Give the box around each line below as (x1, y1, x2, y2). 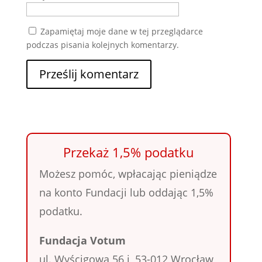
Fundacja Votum (39, 233, 126, 248)
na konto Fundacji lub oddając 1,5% (39, 185, 213, 200)
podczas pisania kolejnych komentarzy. (26, 39, 179, 51)
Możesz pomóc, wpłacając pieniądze (39, 167, 217, 181)
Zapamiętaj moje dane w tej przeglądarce (40, 26, 203, 37)
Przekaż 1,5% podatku (63, 143, 194, 161)
